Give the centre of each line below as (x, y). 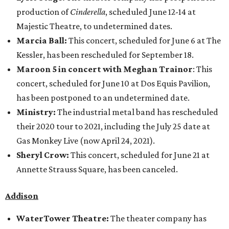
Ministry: (37, 112)
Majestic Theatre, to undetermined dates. (94, 26)
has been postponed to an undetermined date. (103, 98)
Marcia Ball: (42, 40)
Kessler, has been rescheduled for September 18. (105, 55)
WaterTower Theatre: (63, 218)
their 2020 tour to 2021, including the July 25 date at (113, 126)
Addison (22, 196)
